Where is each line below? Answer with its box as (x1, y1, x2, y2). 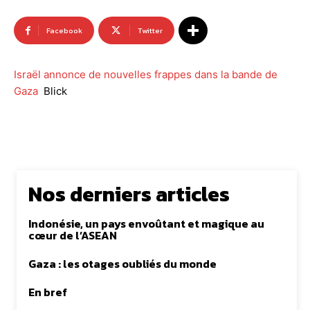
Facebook (46, 25, 82, 37)
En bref (28, 284, 67, 301)
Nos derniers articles (28, 179, 230, 210)
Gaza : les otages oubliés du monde (28, 255, 217, 273)
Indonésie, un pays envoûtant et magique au (28, 215, 264, 232)
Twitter (138, 25, 163, 37)
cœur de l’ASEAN (28, 227, 117, 244)
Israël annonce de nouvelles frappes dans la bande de (14, 68, 277, 82)
